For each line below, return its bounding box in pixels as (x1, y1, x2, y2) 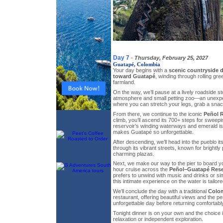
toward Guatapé (113, 73, 155, 80)
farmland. (113, 79, 135, 86)
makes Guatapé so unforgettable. (113, 128, 194, 135)
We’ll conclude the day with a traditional (113, 188, 208, 194)
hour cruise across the (113, 166, 169, 173)
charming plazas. (113, 150, 154, 157)
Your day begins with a (113, 67, 169, 74)
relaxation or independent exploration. (113, 216, 203, 222)
